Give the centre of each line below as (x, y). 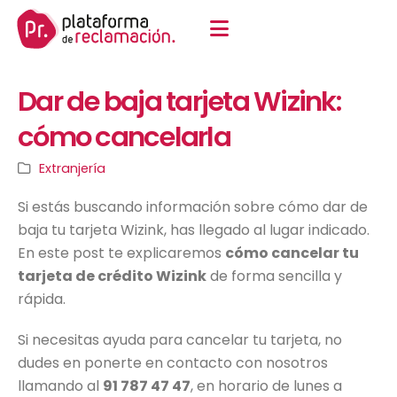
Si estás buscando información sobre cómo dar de (193, 207)
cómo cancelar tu (292, 253)
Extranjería (73, 168)
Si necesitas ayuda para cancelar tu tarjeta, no (180, 340)
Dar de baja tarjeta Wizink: (179, 101)
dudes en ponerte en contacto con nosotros (173, 363)
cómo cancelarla (124, 137)
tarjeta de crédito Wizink (112, 276)
